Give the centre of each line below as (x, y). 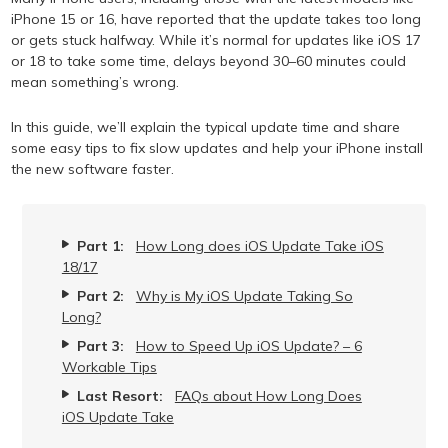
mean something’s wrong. (95, 82)
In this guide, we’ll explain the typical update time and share (206, 127)
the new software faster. (93, 169)
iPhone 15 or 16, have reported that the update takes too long (216, 19)
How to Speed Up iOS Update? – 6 (248, 346)
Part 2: (102, 296)
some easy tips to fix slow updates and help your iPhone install (217, 148)
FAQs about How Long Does (268, 396)
